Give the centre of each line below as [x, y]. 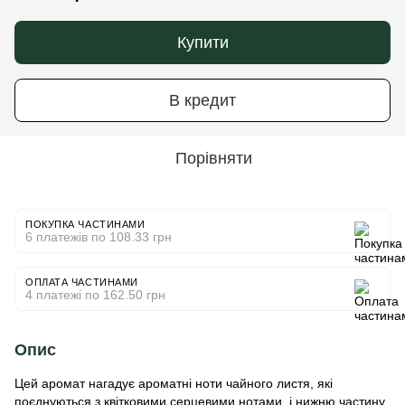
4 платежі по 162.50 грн [95, 295]
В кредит [202, 100]
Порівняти [213, 158]
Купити [202, 42]
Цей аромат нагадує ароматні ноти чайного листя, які [174, 383]
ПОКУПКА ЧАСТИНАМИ [85, 224]
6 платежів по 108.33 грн [99, 237]
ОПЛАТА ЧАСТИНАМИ [82, 282]
